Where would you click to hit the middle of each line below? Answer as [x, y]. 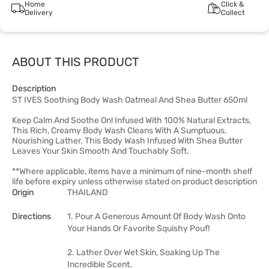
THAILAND [88, 192]
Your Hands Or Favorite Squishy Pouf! [138, 228]
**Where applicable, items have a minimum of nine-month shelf [132, 171]
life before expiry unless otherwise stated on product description [134, 182]
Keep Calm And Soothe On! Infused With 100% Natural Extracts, [131, 120]
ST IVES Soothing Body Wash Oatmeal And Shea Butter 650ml [130, 100]
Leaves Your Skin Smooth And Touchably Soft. [101, 151]
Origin [23, 192]
